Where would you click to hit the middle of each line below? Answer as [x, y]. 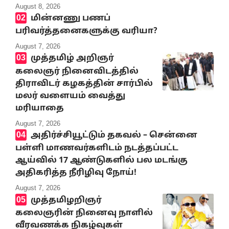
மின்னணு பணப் [70, 18]
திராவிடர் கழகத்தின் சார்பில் [84, 84]
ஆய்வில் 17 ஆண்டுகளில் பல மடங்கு [101, 161]
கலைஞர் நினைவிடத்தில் [77, 71]
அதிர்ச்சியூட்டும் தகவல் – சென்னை [114, 135]
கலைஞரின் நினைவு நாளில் [84, 213]
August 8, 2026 [38, 6]
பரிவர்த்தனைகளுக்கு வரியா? [86, 31]
